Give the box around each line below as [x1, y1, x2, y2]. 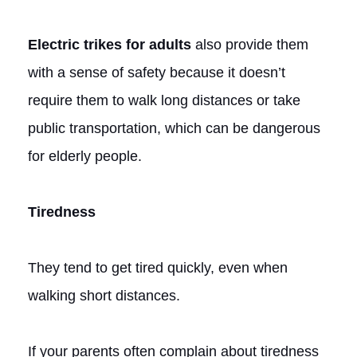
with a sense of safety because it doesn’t [28, 64, 285, 80]
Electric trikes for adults [28, 36, 191, 53]
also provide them [191, 36, 308, 53]
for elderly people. [28, 147, 142, 164]
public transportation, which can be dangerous [28, 120, 320, 136]
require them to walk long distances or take [28, 92, 300, 108]
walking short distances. [28, 287, 180, 304]
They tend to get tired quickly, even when [28, 259, 288, 276]
